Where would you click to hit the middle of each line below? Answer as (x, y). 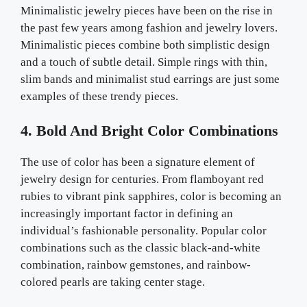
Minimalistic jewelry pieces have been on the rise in (147, 10)
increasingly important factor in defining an (127, 213)
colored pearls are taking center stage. (113, 282)
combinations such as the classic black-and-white (140, 248)
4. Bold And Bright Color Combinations (149, 131)
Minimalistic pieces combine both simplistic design (145, 45)
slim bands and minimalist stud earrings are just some (150, 79)
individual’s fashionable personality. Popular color (144, 231)
